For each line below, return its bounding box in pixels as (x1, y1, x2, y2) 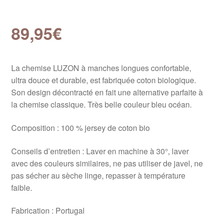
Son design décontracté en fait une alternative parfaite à (11, 87, 203, 98)
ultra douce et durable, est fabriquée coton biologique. (11, 74, 196, 86)
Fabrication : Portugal (11, 205, 85, 217)
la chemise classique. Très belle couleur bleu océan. (11, 99, 192, 110)
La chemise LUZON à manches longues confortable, (11, 62, 191, 74)
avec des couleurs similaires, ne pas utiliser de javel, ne (11, 157, 203, 169)
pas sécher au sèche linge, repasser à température (11, 169, 185, 181)
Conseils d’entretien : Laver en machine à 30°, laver (11, 145, 189, 157)
